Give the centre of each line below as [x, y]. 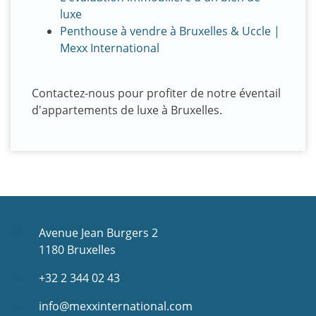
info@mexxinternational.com [116, 306]
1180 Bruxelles [77, 250]
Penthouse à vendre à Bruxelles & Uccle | [170, 31]
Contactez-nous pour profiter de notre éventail [156, 93]
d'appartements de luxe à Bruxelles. [127, 110]
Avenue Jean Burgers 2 [98, 233]
